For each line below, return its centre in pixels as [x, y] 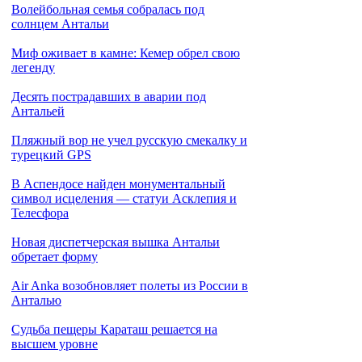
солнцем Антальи [60, 24]
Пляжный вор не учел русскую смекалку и [129, 140]
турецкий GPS [51, 155]
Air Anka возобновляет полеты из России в [130, 286]
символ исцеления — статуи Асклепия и [124, 198]
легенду [33, 67]
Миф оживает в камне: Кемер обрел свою [126, 53]
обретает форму [55, 257]
